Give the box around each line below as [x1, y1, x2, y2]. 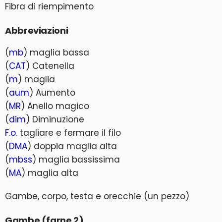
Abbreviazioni [5, 24, 68, 37]
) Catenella [26, 60, 74, 72]
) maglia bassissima [32, 154, 120, 166]
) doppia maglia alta [27, 140, 117, 152]
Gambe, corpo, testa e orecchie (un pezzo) [5, 190, 189, 202]
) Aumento [29, 87, 75, 99]
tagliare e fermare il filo [17, 127, 121, 139]
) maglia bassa [23, 47, 89, 58]
